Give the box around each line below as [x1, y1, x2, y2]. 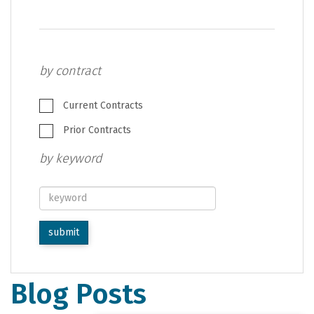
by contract [39, 62, 101, 78]
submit [48, 226, 79, 238]
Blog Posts [11, 277, 146, 311]
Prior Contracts [60, 124, 131, 137]
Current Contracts [60, 99, 143, 111]
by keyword [39, 150, 102, 166]
